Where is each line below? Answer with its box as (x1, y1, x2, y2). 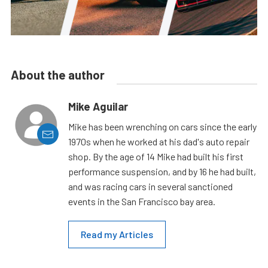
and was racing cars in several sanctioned (68, 181, 233, 193)
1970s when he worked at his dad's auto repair (68, 136, 249, 148)
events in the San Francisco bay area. (68, 196, 215, 208)
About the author (11, 68, 105, 83)
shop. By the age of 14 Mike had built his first (68, 151, 243, 163)
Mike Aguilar (68, 100, 128, 114)
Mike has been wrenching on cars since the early (68, 121, 257, 133)
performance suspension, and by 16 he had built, (68, 166, 256, 178)
